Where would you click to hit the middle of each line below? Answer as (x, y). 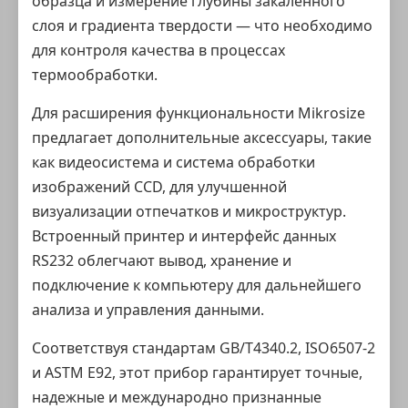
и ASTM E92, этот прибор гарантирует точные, (197, 372)
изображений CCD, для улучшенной (159, 187)
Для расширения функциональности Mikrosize (199, 113)
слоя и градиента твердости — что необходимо (202, 25)
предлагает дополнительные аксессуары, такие (202, 138)
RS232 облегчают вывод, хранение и (162, 260)
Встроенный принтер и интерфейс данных (184, 236)
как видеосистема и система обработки (173, 162)
